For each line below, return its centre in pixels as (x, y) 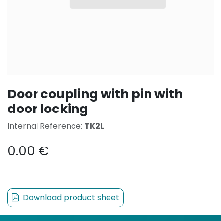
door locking (48, 109)
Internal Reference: (46, 126)
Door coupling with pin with (95, 94)
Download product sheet (70, 197)
